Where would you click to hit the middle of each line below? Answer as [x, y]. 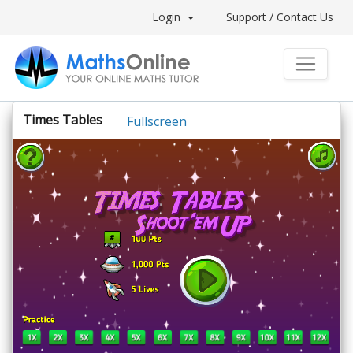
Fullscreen [157, 121]
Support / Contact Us [280, 17]
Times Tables [63, 120]
